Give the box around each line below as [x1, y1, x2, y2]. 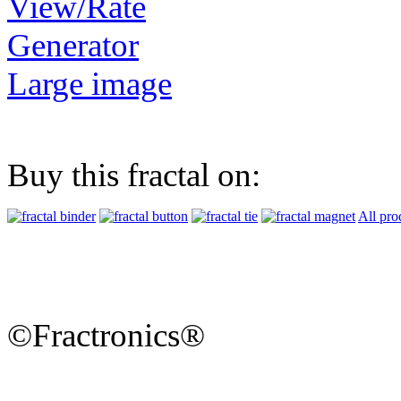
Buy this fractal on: [7, 157, 260, 194]
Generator [7, 27, 139, 64]
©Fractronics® [7, 317, 205, 354]
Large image [7, 65, 172, 103]
